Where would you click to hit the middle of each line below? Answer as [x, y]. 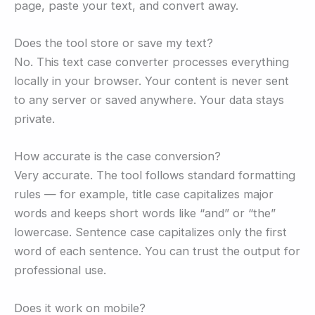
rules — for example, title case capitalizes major [144, 194]
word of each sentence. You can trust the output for [157, 251]
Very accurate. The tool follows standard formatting [155, 175]
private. [34, 119]
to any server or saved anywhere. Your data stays [149, 100]
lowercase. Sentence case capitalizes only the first [150, 232]
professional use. [60, 270]
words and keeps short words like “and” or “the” [145, 213]
